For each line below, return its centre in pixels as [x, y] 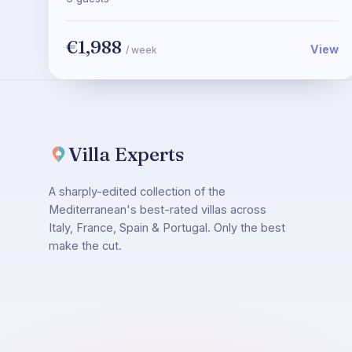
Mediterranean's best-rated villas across [158, 209]
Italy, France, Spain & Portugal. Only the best [167, 227]
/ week [141, 50]
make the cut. [85, 246]
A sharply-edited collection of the [137, 191]
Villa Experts [126, 154]
